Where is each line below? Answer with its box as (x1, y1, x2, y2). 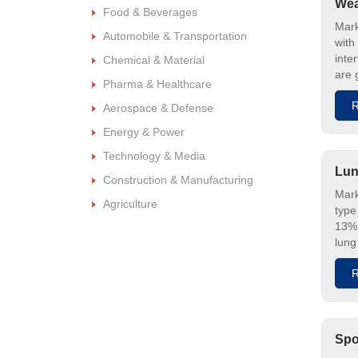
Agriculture (103, 197, 157, 210)
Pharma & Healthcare (103, 77, 212, 90)
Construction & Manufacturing (103, 173, 253, 186)
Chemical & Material (103, 53, 205, 66)
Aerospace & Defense (103, 101, 213, 114)
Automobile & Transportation (103, 29, 247, 42)
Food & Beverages (103, 5, 197, 18)
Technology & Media (103, 149, 205, 162)
